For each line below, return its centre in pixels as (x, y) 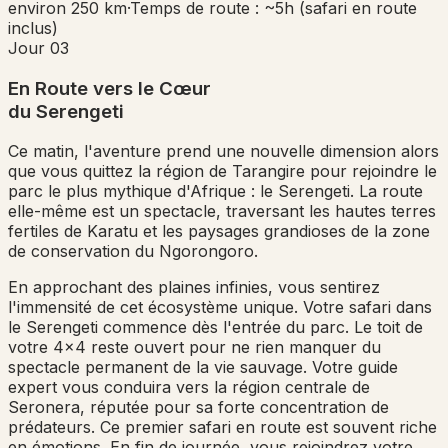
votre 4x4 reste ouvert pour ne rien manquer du (194, 347)
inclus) (33, 27)
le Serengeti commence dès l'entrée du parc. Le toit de (215, 327)
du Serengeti (66, 111)
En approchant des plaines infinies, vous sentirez (194, 287)
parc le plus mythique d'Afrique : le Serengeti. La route (215, 191)
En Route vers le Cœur (109, 88)
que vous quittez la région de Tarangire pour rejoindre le (222, 171)
